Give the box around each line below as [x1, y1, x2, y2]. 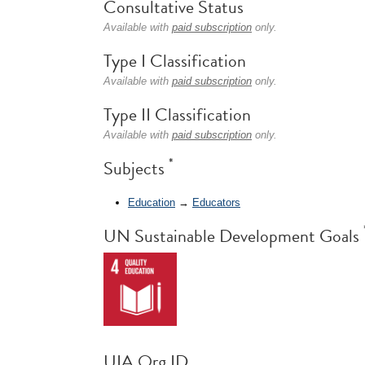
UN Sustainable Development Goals [103, 222, 363, 249]
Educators [192, 196, 240, 209]
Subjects [103, 155, 169, 182]
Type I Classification [103, 47, 246, 74]
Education [128, 196, 175, 209]
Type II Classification [103, 101, 251, 128]
